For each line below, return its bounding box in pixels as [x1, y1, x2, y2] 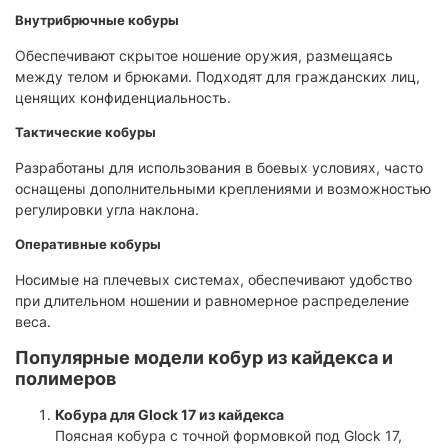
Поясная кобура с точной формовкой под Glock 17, [55, 427, 402, 445]
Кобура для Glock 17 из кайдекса [55, 406, 284, 424]
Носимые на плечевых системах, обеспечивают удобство [15, 271, 412, 289]
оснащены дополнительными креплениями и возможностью [15, 180, 431, 198]
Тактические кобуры [15, 124, 156, 141]
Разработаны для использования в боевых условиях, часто [15, 159, 423, 177]
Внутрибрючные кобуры [15, 12, 179, 29]
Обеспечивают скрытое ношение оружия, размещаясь [15, 47, 393, 65]
